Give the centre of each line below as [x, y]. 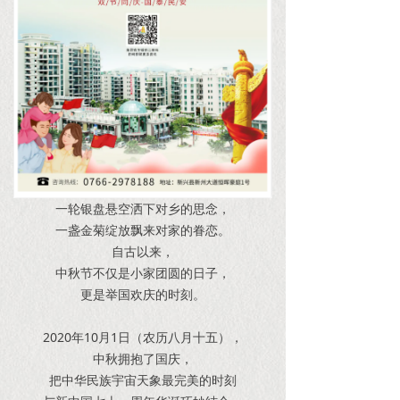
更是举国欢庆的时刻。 [143, 294]
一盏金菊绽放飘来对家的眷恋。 [143, 229]
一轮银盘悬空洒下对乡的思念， [143, 208]
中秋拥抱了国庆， [143, 358]
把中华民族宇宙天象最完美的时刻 [143, 379]
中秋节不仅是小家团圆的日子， [143, 272]
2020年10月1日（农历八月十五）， [143, 337]
